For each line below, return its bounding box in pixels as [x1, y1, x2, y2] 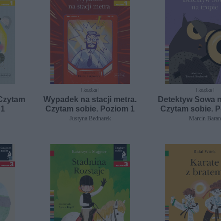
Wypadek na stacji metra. [43, 95, 137, 104]
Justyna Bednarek [69, 114, 111, 122]
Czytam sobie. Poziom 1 [45, 104, 135, 113]
